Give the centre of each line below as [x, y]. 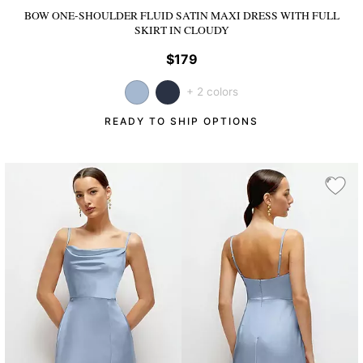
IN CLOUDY [199, 30]
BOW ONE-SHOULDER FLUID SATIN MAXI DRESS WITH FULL [181, 15]
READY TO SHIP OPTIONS [181, 122]
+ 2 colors [212, 92]
